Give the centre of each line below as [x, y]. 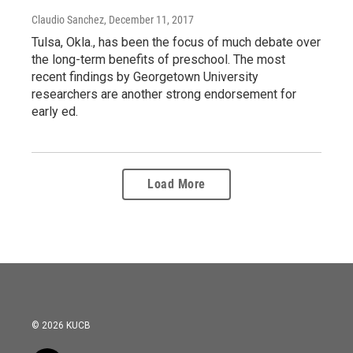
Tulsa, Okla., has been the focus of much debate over [176, 42]
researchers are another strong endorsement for [164, 94]
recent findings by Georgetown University [145, 77]
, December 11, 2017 [149, 20]
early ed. [55, 111]
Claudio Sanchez [68, 20]
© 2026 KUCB [61, 325]
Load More [176, 184]
